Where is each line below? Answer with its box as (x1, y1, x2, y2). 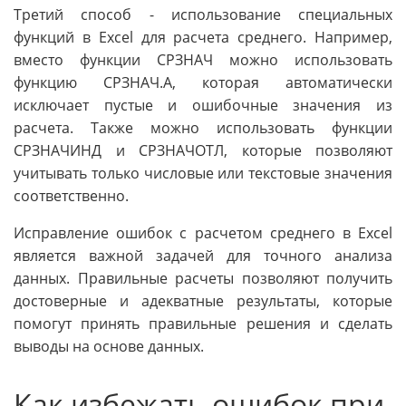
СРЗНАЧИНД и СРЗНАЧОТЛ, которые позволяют (14, 140, 392, 160)
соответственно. (14, 185, 129, 206)
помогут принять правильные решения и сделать (14, 313, 392, 333)
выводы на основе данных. (14, 335, 204, 356)
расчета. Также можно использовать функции (14, 117, 392, 138)
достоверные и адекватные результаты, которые (14, 290, 392, 311)
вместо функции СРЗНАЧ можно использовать (14, 49, 392, 70)
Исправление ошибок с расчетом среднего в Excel (14, 222, 392, 243)
